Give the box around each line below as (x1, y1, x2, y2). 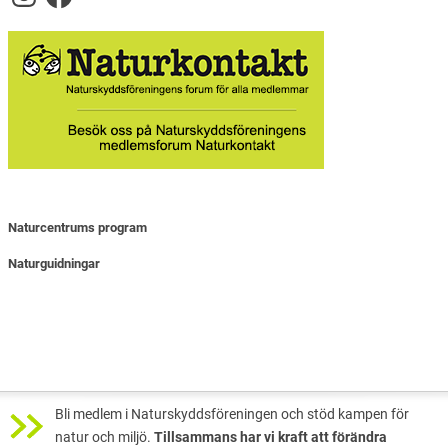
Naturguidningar (8, 256, 101, 272)
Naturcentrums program (8, 220, 148, 236)
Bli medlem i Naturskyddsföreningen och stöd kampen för (55, 406, 409, 424)
